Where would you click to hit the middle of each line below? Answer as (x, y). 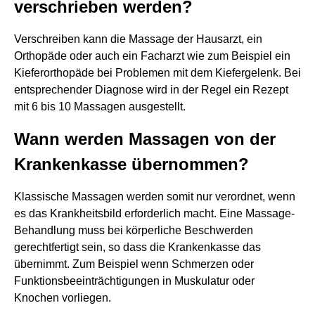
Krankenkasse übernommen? (131, 164)
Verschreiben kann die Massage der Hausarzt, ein (138, 39)
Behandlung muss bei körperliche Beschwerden (134, 230)
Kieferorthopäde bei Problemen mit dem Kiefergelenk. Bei (157, 73)
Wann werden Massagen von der (145, 139)
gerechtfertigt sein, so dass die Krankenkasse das (137, 247)
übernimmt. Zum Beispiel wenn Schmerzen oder (134, 264)
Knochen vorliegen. (63, 298)
